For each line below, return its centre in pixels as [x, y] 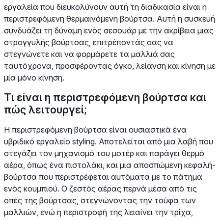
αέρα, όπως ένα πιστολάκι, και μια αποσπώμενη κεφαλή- [110, 165]
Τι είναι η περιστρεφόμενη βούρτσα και [105, 97]
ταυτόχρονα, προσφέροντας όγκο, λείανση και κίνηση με [110, 66]
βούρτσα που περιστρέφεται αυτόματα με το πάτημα [103, 177]
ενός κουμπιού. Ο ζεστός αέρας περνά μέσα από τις [100, 188]
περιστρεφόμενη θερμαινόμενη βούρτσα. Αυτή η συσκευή [110, 18]
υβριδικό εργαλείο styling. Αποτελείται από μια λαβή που [109, 141]
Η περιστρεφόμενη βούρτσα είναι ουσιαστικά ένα [95, 129]
